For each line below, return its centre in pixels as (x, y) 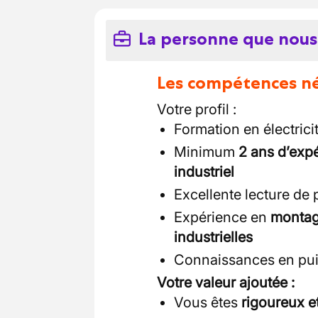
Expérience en (222, 217)
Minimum (206, 152)
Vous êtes (208, 302)
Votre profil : (197, 109)
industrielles (213, 237)
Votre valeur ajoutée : (226, 283)
